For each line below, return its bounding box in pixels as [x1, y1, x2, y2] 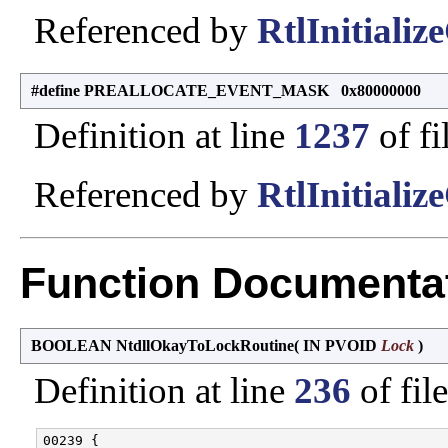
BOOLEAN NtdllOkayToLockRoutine [31, 336, 294, 354]
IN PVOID [303, 336, 381, 354]
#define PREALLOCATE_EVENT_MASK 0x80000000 [31, 81, 421, 99]
